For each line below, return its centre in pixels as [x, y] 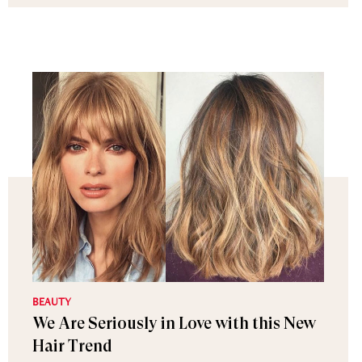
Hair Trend [72, 346]
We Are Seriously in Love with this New [174, 324]
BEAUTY [52, 301]
